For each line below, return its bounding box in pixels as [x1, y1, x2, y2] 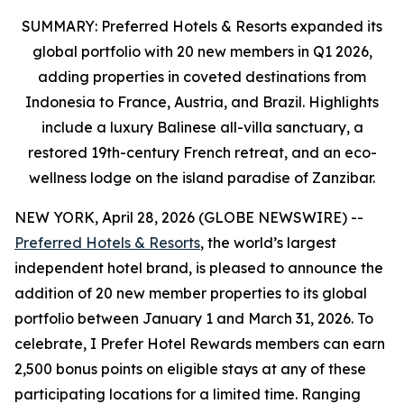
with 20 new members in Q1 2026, [143, 42, 372, 60]
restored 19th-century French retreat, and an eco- [27, 143, 377, 161]
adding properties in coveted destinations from [38, 68, 366, 86]
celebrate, [14, 335, 90, 353]
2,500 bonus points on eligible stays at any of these [14, 360, 366, 378]
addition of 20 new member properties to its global [14, 284, 367, 302]
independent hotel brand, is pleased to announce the [14, 259, 383, 277]
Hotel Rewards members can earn [143, 335, 385, 353]
